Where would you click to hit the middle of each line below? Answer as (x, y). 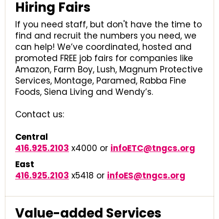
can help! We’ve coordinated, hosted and (103, 47)
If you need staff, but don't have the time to (109, 24)
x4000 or (90, 148)
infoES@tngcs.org (146, 175)
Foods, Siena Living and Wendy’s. (84, 92)
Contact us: (40, 114)
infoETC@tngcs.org (153, 148)
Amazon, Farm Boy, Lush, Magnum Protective (109, 69)
